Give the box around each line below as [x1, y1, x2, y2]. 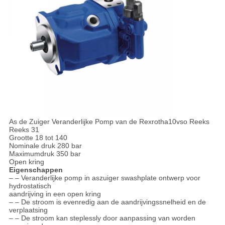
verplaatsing [9, 206, 48, 214]
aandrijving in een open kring [9, 190, 101, 198]
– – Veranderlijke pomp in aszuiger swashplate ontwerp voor [9, 174, 200, 182]
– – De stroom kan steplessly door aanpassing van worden [9, 214, 195, 222]
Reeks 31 [9, 126, 39, 134]
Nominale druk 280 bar [9, 142, 82, 150]
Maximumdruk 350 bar [9, 150, 81, 158]
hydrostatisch [9, 182, 51, 190]
